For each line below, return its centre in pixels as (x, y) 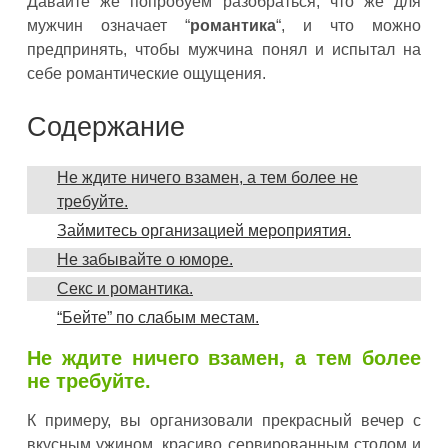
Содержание (106, 127)
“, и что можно (348, 25)
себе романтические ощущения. (146, 73)
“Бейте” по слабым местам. (158, 318)
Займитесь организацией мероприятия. (204, 231)
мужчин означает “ (108, 25)
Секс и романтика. (125, 289)
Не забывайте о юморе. (145, 260)
